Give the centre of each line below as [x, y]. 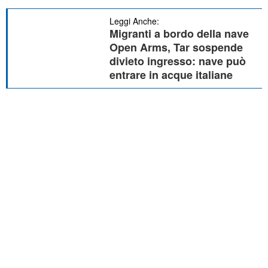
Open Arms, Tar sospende [176, 47]
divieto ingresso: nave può [178, 61]
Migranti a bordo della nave [179, 33]
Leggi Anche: [134, 21]
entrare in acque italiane [171, 75]
